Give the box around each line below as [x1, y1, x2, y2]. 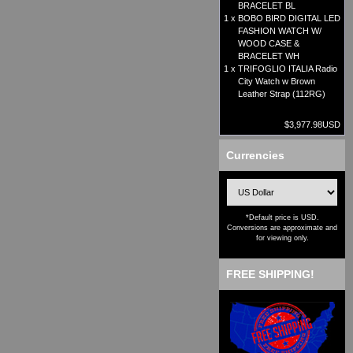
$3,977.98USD [284, 120, 340, 130]
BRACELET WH [238, 51, 299, 61]
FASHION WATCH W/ [238, 26, 321, 36]
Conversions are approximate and [227, 224, 337, 232]
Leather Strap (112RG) [238, 89, 325, 99]
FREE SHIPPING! [226, 268, 314, 281]
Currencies [226, 149, 284, 162]
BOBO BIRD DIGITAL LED [238, 13, 340, 24]
